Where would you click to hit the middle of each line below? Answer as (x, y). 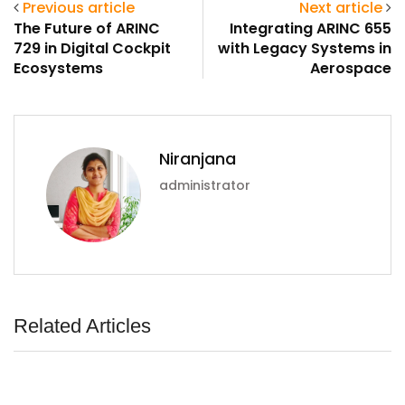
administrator (205, 186)
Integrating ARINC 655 (311, 29)
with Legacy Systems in (305, 49)
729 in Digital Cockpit (92, 49)
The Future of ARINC (87, 29)
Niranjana (198, 159)
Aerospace (351, 69)
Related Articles (82, 326)
